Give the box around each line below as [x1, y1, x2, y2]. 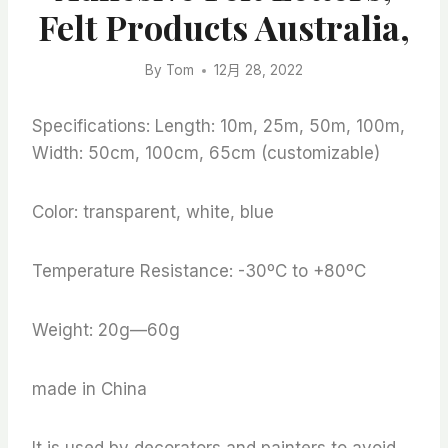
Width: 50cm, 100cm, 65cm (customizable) [32, 143, 380, 164]
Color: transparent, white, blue [32, 202, 274, 223]
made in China [32, 379, 147, 400]
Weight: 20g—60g [32, 320, 180, 341]
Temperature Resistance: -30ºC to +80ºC [32, 261, 366, 282]
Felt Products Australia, [38, 3, 410, 50]
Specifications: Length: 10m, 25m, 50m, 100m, [32, 116, 405, 137]
